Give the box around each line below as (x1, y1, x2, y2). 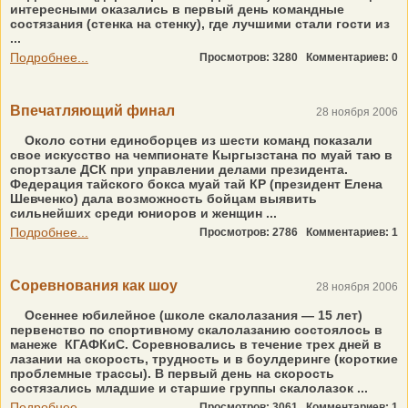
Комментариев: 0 (306, 51, 398, 64)
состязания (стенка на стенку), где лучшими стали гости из (10, 16, 390, 31)
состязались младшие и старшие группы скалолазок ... (10, 381, 368, 395)
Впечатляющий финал (10, 103, 175, 118)
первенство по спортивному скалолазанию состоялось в (10, 322, 382, 337)
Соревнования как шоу (10, 278, 178, 293)
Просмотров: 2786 (199, 226, 306, 239)
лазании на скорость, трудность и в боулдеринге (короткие (10, 352, 398, 366)
